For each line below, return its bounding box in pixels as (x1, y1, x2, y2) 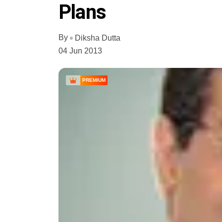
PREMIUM (82, 77, 106, 83)
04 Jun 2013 (58, 46, 102, 55)
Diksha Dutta (75, 33, 120, 42)
